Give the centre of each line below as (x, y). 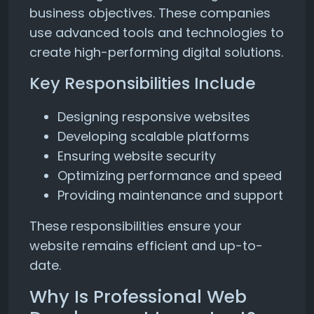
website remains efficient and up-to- (146, 246)
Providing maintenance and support (170, 195)
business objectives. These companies (150, 13)
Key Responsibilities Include (143, 83)
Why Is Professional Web (138, 297)
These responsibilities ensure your (136, 226)
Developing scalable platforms (153, 136)
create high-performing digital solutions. (156, 52)
